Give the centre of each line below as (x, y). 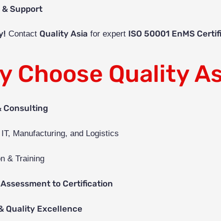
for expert (108, 34)
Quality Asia (64, 34)
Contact (23, 34)
